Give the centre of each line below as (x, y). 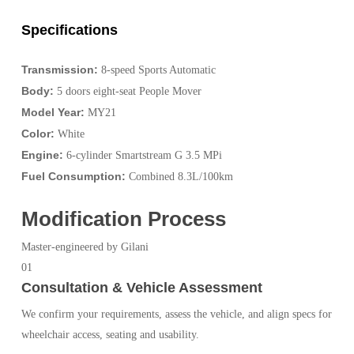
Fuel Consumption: (73, 176)
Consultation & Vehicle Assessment (141, 287)
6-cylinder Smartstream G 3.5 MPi (142, 155)
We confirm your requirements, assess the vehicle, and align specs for (176, 314)
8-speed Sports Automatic (156, 70)
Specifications (69, 30)
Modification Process (123, 218)
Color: (38, 133)
